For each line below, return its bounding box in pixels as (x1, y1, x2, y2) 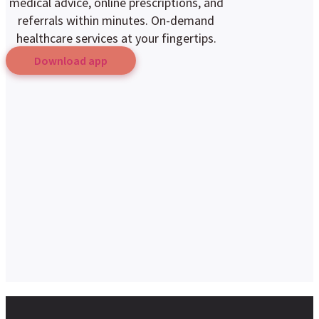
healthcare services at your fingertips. (16, 30, 216, 46)
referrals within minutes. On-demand (18, 12, 214, 28)
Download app (34, 53, 108, 68)
